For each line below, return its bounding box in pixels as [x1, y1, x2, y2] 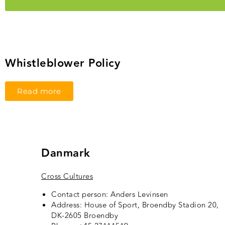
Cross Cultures [41, 171, 93, 183]
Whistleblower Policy [5, 55, 120, 73]
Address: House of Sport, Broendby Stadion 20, [51, 199, 219, 211]
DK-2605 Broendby [51, 210, 118, 222]
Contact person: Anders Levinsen [51, 189, 168, 201]
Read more [17, 86, 61, 96]
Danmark [41, 145, 90, 163]
